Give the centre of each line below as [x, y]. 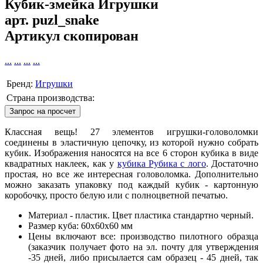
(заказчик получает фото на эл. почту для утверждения [143, 247]
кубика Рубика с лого [161, 164]
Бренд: [21, 84]
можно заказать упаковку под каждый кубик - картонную [131, 185]
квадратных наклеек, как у [61, 164]
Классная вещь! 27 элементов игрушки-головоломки [131, 132]
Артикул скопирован [72, 36]
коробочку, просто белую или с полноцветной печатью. [116, 195]
